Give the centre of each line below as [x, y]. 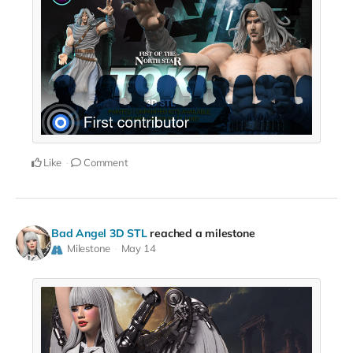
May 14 [138, 249]
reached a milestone [203, 234]
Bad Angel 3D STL [99, 234]
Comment [105, 163]
